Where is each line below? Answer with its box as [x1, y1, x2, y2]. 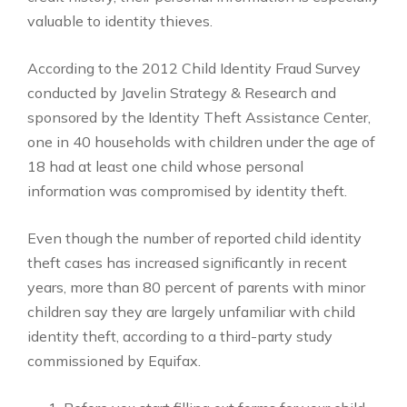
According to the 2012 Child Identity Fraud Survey [27, 59, 361, 77]
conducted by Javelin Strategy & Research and [27, 84, 336, 102]
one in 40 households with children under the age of [27, 133, 375, 151]
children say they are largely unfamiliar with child [27, 303, 355, 321]
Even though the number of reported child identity [27, 229, 362, 247]
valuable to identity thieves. [27, 12, 213, 30]
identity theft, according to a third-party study [27, 327, 333, 345]
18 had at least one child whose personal [27, 157, 303, 175]
